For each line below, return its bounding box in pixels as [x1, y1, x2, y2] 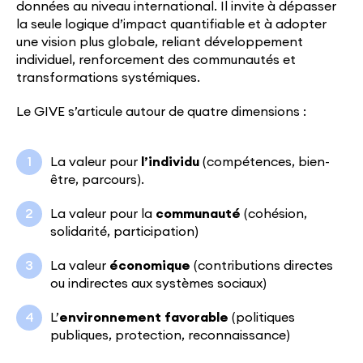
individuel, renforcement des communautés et [16, 53, 296, 67]
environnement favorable [59, 311, 232, 325]
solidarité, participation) [50, 225, 199, 239]
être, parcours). [50, 173, 144, 187]
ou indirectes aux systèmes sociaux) [50, 277, 267, 291]
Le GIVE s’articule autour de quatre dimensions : [16, 105, 306, 119]
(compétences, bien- [199, 156, 330, 169]
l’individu [141, 156, 199, 169]
